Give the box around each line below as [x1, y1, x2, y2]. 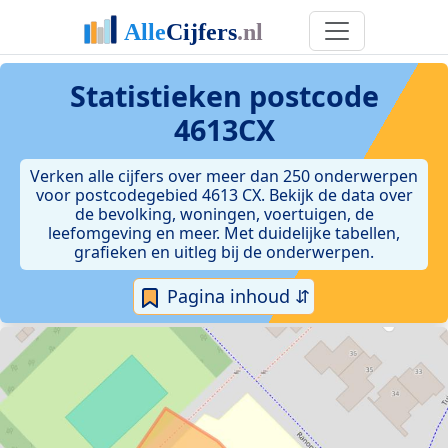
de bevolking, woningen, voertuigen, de [74, 203, 374, 225]
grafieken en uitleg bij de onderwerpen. [74, 241, 374, 263]
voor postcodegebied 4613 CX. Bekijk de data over [35, 184, 413, 206]
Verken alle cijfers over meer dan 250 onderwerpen [30, 165, 418, 187]
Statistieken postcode [69, 76, 379, 115]
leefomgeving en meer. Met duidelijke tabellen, [48, 222, 400, 244]
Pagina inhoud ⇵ [162, 284, 310, 308]
